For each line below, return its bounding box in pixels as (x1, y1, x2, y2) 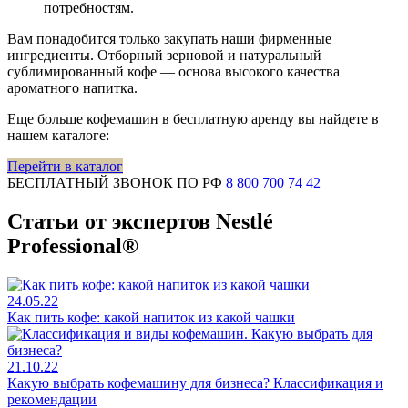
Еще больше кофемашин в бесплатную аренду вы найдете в (7, 111, 379, 127)
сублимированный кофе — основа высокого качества (7, 64, 340, 80)
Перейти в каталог (7, 158, 123, 175)
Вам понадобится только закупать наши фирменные (7, 31, 331, 47)
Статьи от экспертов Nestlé (7, 209, 273, 234)
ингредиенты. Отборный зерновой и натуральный (7, 47, 321, 64)
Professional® (7, 234, 138, 259)
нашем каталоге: (7, 127, 109, 144)
